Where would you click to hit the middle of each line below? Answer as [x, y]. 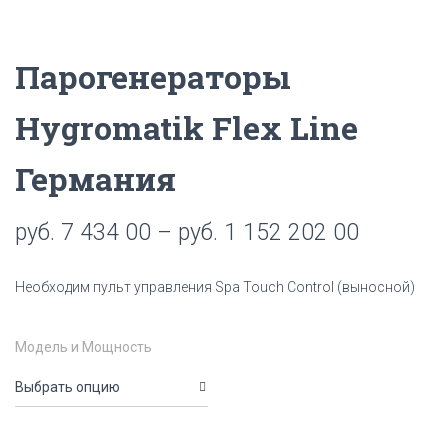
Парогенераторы [153, 76]
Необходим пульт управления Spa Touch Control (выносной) [215, 287]
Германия [95, 178]
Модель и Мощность [83, 347]
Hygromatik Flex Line [186, 127]
